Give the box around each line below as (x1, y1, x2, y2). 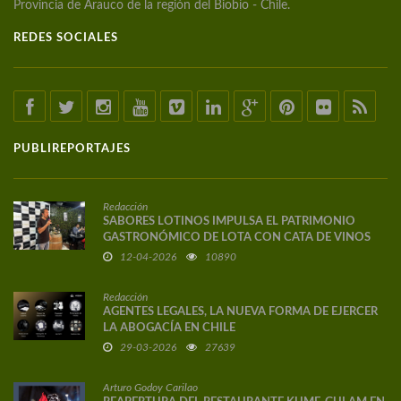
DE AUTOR (103, 248, 162, 260)
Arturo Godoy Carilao (103, 382, 198, 394)
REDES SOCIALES (13, 32, 118, 45)
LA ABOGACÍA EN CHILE (103, 322, 235, 335)
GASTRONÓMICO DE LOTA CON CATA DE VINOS (103, 232, 371, 244)
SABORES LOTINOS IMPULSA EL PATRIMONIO (103, 216, 355, 228)
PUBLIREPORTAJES (13, 143, 131, 156)
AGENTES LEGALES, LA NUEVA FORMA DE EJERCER (103, 306, 378, 319)
